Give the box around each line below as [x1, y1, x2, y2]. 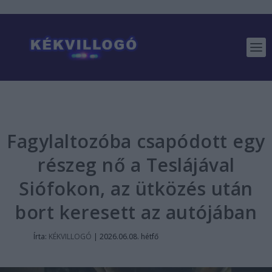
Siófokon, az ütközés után [19, 176, 253, 201]
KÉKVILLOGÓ [48, 231, 92, 242]
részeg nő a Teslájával [37, 152, 235, 177]
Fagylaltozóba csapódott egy [7, 129, 265, 154]
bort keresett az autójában [15, 200, 257, 225]
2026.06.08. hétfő [99, 231, 158, 242]
